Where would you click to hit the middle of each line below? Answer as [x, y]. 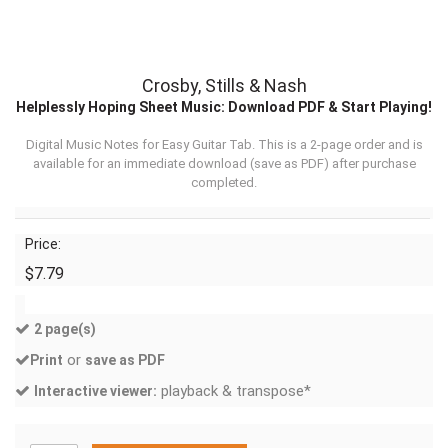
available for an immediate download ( [143, 164]
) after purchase [369, 164]
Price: [43, 244]
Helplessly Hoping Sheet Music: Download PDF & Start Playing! [224, 107]
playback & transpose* [234, 391]
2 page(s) [65, 329]
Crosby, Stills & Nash [224, 85]
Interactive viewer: [95, 391]
